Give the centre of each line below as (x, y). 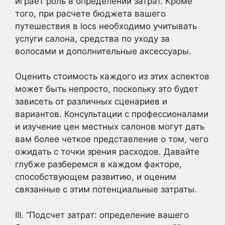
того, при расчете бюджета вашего (90, 13)
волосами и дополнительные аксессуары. (103, 51)
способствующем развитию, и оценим (96, 177)
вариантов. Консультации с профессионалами (112, 114)
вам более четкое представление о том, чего (112, 139)
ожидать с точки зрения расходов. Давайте (107, 152)
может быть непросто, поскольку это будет (107, 89)
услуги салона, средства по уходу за (92, 38)
